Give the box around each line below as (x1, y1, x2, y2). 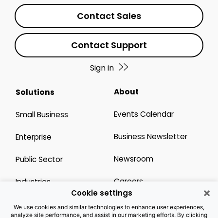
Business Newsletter (113, 131, 187, 142)
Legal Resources (113, 198, 173, 209)
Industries (16, 176, 51, 187)
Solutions (16, 87, 54, 97)
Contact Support (71, 38, 147, 51)
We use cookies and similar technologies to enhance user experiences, (14, 203, 204, 211)
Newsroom (113, 153, 153, 164)
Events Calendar (113, 109, 174, 119)
